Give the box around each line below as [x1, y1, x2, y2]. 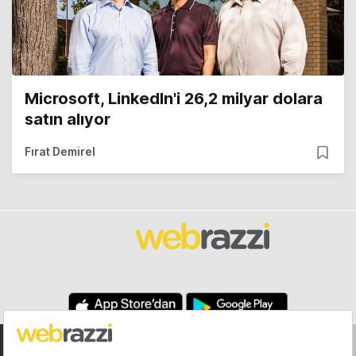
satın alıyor [25, 109, 110, 129]
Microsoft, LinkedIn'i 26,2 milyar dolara [25, 88, 323, 108]
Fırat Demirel [25, 144, 95, 158]
